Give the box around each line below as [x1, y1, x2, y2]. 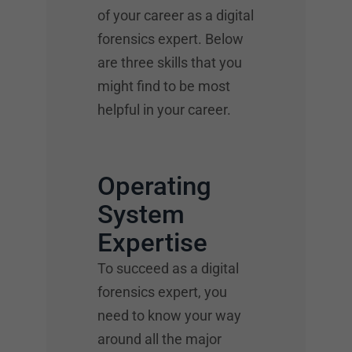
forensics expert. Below [97, 30, 244, 47]
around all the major [97, 330, 222, 347]
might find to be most [97, 77, 230, 94]
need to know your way [97, 306, 241, 324]
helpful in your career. [97, 101, 231, 118]
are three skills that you [97, 53, 242, 71]
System [97, 198, 185, 229]
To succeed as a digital [97, 259, 239, 277]
